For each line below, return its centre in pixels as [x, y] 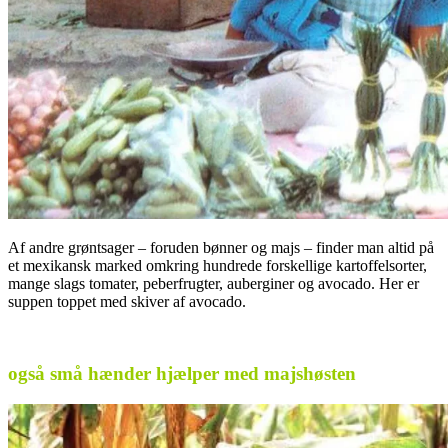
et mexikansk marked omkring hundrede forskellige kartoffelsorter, [217, 265]
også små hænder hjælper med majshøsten [184, 374]
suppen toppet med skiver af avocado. [127, 301]
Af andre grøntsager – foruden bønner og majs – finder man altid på [221, 247]
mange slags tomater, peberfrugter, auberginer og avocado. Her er [213, 283]
